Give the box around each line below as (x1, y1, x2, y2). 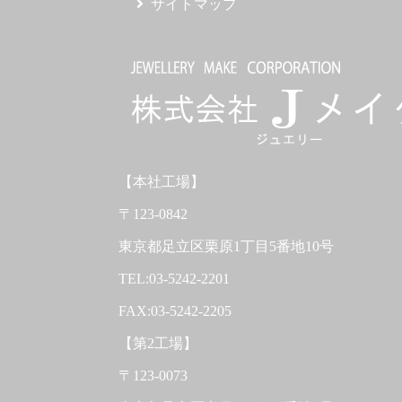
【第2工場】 (118, 336, 197, 352)
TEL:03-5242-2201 (118, 271, 230, 287)
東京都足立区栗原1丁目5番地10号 (118, 239, 334, 255)
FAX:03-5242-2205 (118, 303, 232, 319)
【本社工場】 (118, 174, 205, 190)
